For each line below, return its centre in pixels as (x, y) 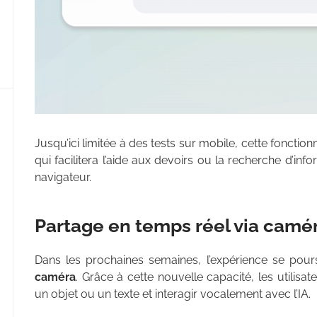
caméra (55, 277)
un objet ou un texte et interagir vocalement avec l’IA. (173, 294)
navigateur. (63, 177)
